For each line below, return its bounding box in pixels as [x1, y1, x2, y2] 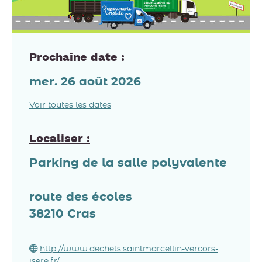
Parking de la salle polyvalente [29, 157, 227, 170]
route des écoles [29, 191, 132, 204]
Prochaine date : [29, 52, 125, 64]
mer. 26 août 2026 [29, 76, 141, 88]
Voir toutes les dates [29, 101, 111, 110]
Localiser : [29, 133, 90, 146]
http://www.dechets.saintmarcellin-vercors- [40, 245, 218, 254]
